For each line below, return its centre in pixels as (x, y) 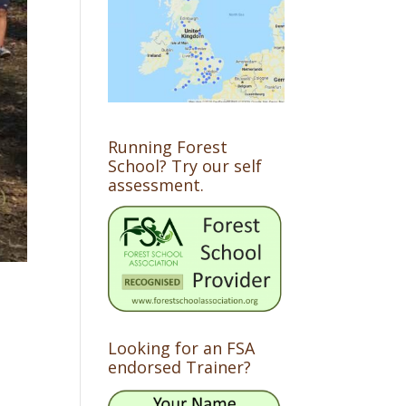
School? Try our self (185, 166)
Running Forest (168, 147)
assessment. (156, 185)
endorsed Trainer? (180, 367)
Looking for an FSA (182, 348)
